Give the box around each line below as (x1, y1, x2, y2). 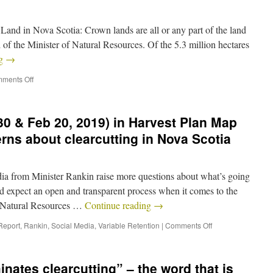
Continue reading (85, 199, 154, 211)
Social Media (51, 220, 94, 230)
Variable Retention (98, 220, 160, 230)
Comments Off (165, 220, 212, 230)
